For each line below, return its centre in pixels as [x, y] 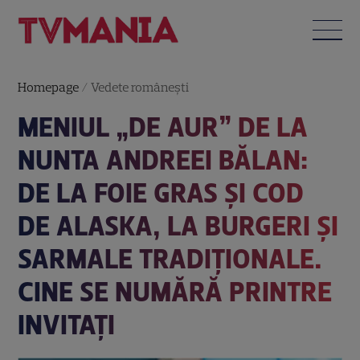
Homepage [49, 87]
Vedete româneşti [140, 87]
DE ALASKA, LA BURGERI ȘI [178, 226]
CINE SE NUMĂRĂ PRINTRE [175, 292]
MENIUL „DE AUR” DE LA [163, 127]
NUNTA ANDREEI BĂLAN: [163, 160]
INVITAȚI [67, 325]
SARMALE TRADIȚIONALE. [170, 259]
